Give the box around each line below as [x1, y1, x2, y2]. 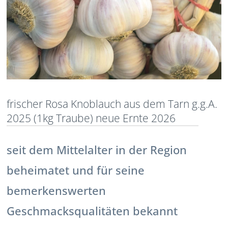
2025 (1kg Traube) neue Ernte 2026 [7, 110, 176, 125]
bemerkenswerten [7, 182, 106, 198]
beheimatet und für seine [7, 162, 145, 178]
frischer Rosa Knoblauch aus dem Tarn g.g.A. [7, 96, 218, 111]
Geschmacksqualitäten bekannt [7, 203, 178, 219]
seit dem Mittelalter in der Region [7, 141, 187, 158]
